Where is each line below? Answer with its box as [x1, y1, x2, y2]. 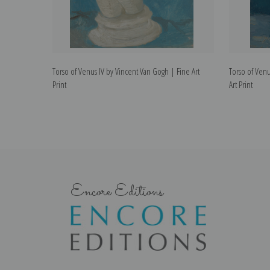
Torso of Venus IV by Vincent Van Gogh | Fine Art [52, 65, 199, 78]
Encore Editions [71, 179, 163, 204]
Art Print [229, 78, 253, 91]
